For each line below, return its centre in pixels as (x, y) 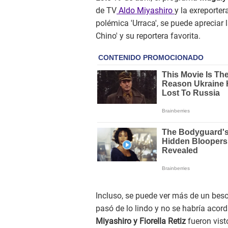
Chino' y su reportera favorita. (148, 36)
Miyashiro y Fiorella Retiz (142, 221)
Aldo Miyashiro (146, 11)
